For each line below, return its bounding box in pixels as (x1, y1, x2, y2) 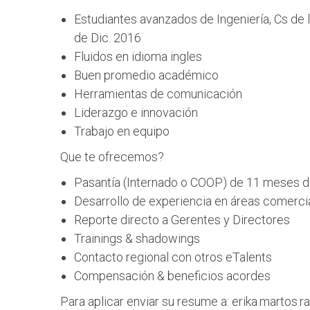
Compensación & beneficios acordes (74, 268, 271, 283)
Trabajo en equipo (74, 124, 170, 138)
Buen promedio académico (74, 68, 219, 82)
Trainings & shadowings (74, 231, 200, 246)
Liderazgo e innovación (74, 105, 198, 120)
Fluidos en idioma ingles (74, 49, 202, 64)
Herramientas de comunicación (74, 86, 242, 101)
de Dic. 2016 (74, 30, 141, 45)
